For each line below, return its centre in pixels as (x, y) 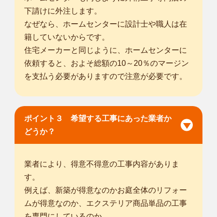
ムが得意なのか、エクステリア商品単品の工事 (106, 203)
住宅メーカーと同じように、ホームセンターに (106, 50)
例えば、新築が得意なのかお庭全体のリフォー (106, 190)
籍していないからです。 (67, 37)
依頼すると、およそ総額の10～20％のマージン (107, 63)
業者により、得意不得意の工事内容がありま (102, 164)
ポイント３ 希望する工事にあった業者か (98, 118)
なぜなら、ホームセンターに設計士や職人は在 (106, 24)
